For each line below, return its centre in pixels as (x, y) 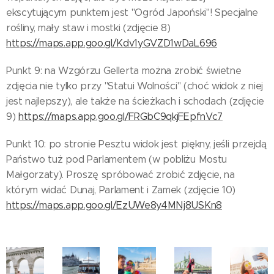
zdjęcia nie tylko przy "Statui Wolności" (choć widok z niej (135, 86)
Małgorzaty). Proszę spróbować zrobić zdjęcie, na (120, 175)
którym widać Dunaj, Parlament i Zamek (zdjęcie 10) (121, 190)
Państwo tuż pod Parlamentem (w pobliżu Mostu (117, 159)
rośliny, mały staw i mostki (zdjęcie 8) (88, 28)
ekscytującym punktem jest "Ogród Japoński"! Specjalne (132, 13)
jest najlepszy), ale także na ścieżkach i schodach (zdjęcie (135, 101)
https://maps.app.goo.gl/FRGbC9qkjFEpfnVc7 (120, 117)
